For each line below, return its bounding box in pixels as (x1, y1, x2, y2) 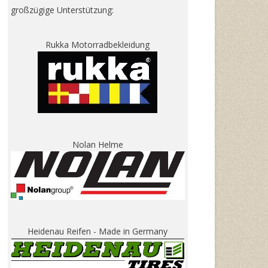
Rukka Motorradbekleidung (45, 39, 150, 50)
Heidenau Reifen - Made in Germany (28, 225, 167, 237)
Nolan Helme (72, 139, 123, 150)
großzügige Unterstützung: (10, 4, 114, 16)
